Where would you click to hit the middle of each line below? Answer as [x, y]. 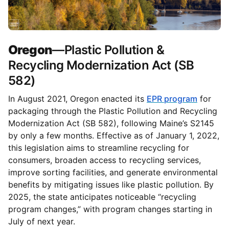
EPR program [172, 99]
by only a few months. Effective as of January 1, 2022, [114, 136]
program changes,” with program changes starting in [110, 209]
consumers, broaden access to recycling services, [105, 160]
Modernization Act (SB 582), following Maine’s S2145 [111, 123]
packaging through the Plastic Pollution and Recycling [113, 111]
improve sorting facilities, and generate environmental [113, 173]
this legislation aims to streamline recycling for [99, 148]
